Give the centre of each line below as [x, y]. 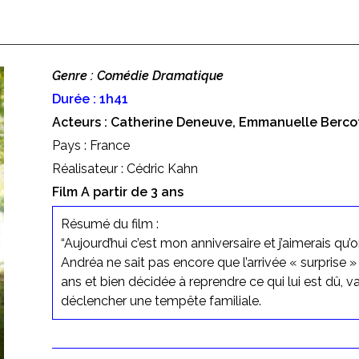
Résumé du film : [109, 224]
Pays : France [91, 145]
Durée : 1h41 [90, 99]
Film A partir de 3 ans [117, 192]
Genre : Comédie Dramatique [137, 75]
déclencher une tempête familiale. [161, 301]
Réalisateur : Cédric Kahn [125, 168]
